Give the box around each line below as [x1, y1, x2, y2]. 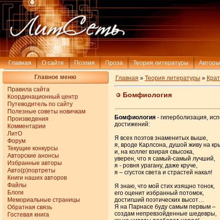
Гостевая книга [7, 211, 50, 218]
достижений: [114, 120, 150, 128]
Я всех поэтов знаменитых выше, [114, 134, 208, 141]
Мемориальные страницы [7, 196, 81, 203]
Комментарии [7, 122, 46, 130]
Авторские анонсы [7, 152, 59, 159]
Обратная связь [7, 203, 53, 211]
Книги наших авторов [7, 174, 67, 181]
